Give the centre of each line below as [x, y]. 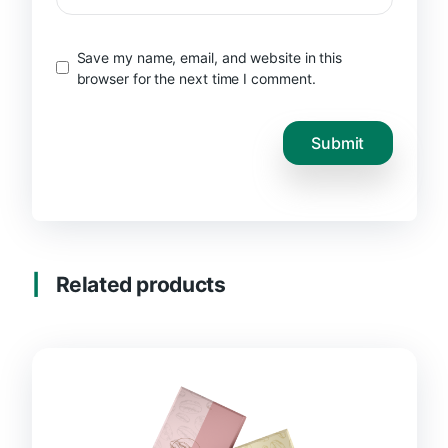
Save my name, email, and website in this [209, 57]
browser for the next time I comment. [196, 78]
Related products [140, 285]
